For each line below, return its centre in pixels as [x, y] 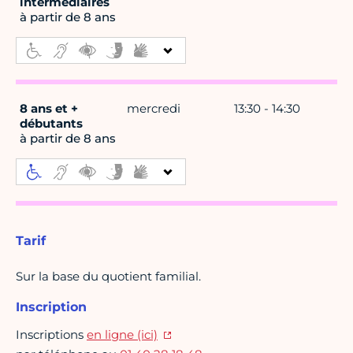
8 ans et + [49, 109]
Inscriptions [51, 335]
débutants [51, 124]
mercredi [154, 109]
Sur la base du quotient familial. [108, 277]
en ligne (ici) [122, 335]
